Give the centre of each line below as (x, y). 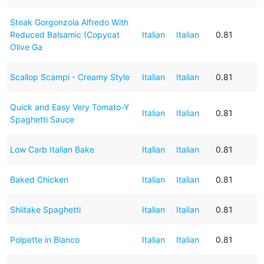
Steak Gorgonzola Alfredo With (69, 22)
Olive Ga (26, 47)
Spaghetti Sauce (42, 119)
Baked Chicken (39, 179)
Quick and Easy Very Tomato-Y (69, 107)
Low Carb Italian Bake (52, 149)
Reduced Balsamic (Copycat (65, 34)
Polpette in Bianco (44, 239)
